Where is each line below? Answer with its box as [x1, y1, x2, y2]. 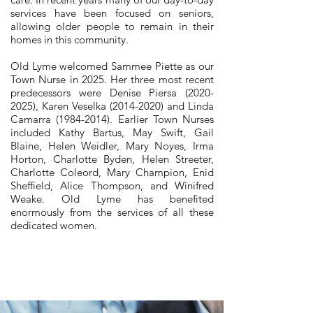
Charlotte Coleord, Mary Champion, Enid [10, 166, 214, 179]
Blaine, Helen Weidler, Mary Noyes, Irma [10, 139, 214, 152]
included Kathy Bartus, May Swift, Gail [10, 126, 214, 139]
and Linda [163, 99, 214, 112]
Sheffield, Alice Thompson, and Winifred [10, 179, 214, 192]
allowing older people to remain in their [10, 20, 214, 33]
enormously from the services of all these [10, 205, 214, 219]
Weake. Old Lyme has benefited [10, 192, 214, 205]
